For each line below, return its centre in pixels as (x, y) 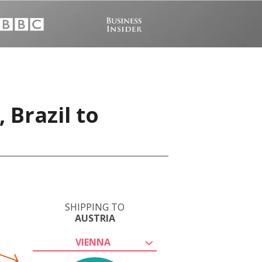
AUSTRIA (95, 218)
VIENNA (93, 242)
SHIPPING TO (95, 207)
